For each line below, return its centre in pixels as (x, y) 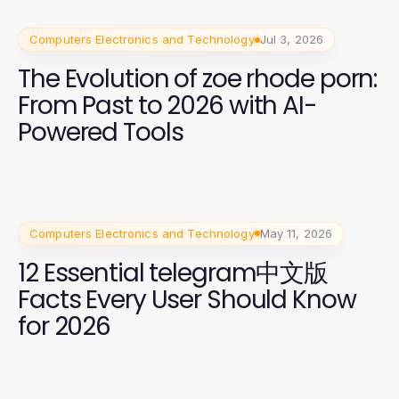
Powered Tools (101, 132)
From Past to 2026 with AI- (167, 106)
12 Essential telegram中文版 (173, 273)
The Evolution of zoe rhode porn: (198, 79)
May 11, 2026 (296, 233)
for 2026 (65, 326)
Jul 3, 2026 (292, 39)
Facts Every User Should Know (187, 299)
